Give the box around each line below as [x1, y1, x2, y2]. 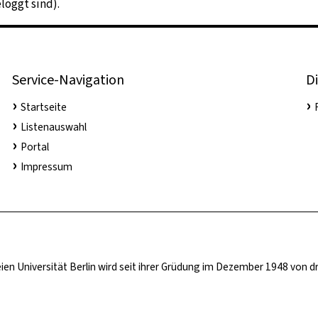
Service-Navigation [11, 70, 124, 90]
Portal [20, 140, 49, 155]
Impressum [20, 160, 72, 175]
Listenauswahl [20, 120, 87, 135]
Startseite [20, 100, 67, 115]
